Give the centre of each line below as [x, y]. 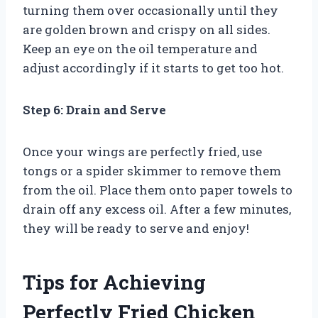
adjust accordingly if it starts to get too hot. [153, 67]
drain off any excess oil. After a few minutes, [157, 209]
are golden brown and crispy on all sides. [147, 29]
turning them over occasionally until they [150, 10]
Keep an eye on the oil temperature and [140, 48]
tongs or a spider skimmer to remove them [152, 170]
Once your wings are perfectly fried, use [142, 151]
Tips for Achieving [114, 282]
